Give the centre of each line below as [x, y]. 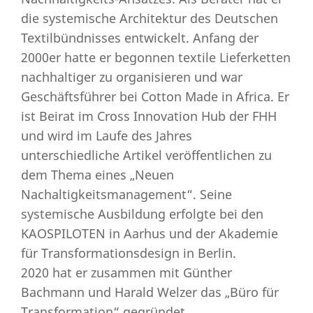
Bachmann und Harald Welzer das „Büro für [150, 292]
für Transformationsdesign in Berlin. [129, 253]
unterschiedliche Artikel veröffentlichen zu [146, 155]
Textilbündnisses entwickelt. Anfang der [140, 38]
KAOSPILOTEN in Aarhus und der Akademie [150, 233]
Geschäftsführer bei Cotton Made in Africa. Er [155, 96]
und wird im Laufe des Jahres [107, 136]
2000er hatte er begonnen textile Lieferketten [156, 57]
